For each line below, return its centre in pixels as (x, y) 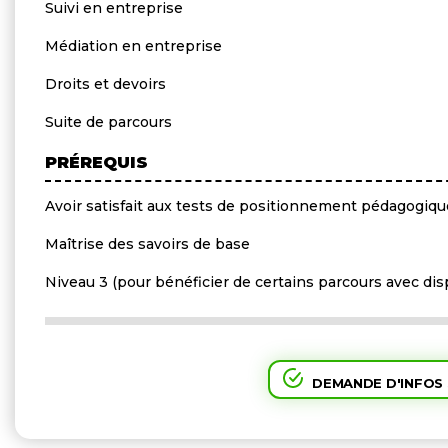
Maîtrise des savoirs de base (147, 243)
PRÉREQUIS (96, 162)
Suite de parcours (108, 121)
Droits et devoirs (105, 83)
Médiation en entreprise (133, 45)
